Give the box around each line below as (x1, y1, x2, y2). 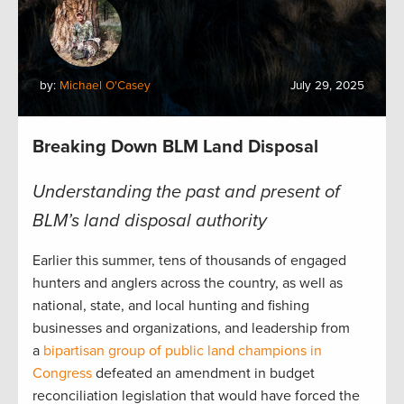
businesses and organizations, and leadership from (32, 318, 350, 337)
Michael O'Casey (60, 78, 151, 93)
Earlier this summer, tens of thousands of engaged (32, 251, 346, 270)
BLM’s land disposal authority (32, 209, 267, 232)
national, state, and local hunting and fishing (32, 296, 309, 315)
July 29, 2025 (290, 78, 364, 93)
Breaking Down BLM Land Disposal (32, 135, 318, 158)
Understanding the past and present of (32, 180, 340, 203)
